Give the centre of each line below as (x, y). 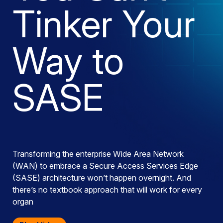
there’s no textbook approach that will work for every (107, 190)
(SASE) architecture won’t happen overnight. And (102, 178)
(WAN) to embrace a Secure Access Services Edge (105, 166)
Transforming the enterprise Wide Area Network (98, 154)
